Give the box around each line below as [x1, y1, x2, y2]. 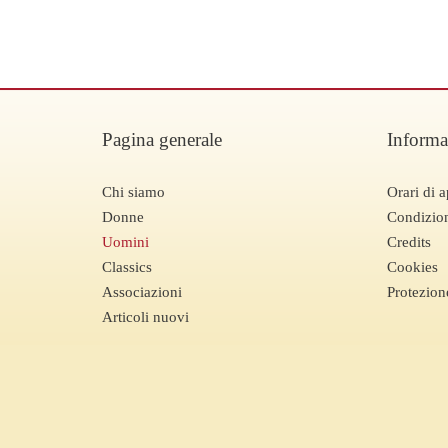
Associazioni [102, 283, 182, 300]
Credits [387, 233, 431, 250]
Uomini [102, 233, 149, 250]
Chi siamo [102, 183, 165, 200]
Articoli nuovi [102, 308, 189, 325]
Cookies [387, 258, 438, 275]
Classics [102, 258, 152, 275]
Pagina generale [102, 128, 222, 150]
